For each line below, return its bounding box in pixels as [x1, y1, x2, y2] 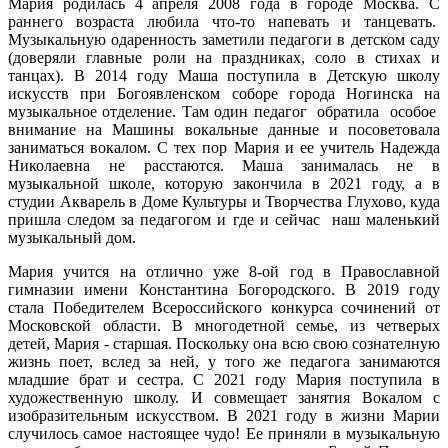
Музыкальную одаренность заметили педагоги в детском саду [8, 30, 440, 48]
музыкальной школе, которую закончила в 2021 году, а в [8, 174, 440, 192]
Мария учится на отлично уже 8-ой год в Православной [8, 262, 440, 280]
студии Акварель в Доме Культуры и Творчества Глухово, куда [8, 192, 440, 210]
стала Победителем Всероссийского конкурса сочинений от [8, 298, 440, 316]
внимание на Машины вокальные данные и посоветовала [8, 120, 440, 138]
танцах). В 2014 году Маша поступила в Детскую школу [8, 66, 440, 84]
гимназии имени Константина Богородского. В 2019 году [8, 280, 440, 298]
